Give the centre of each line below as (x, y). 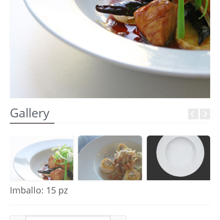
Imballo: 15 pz (39, 190)
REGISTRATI (48, 7)
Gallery (30, 113)
